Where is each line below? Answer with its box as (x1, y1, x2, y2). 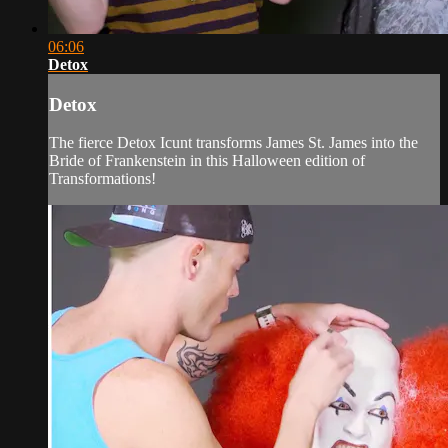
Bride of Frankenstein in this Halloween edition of (49, 152, 365, 170)
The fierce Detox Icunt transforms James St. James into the (49, 134, 418, 152)
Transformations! (49, 170, 156, 188)
